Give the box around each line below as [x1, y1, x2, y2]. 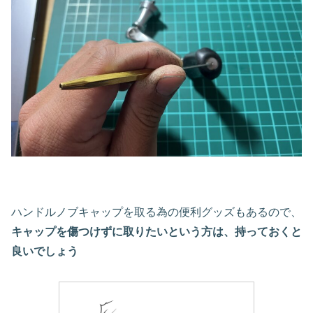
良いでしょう [11, 245, 78, 258]
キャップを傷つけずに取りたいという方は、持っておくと [11, 226, 302, 238]
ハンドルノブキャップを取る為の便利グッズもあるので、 [11, 206, 302, 219]
